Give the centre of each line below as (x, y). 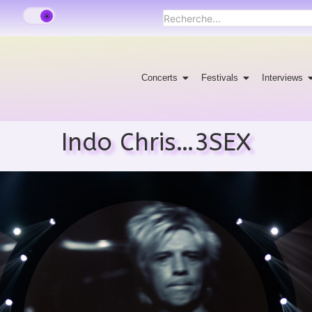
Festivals (220, 77)
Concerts (160, 77)
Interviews (283, 77)
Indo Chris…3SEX (156, 142)
